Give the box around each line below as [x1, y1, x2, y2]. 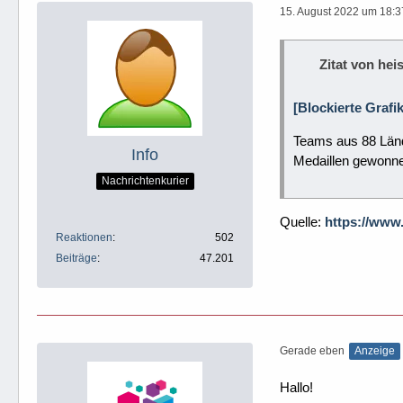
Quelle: [280, 214, 325, 229]
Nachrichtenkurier [101, 174, 189, 187]
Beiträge [56, 252, 97, 264]
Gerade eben [280, 345, 345, 357]
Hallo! [280, 380, 313, 395]
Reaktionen [56, 231, 112, 244]
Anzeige [354, 345, 395, 357]
